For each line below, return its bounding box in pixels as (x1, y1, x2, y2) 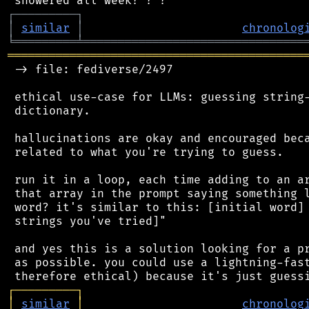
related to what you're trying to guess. (8, 145, 283, 159)
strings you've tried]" (8, 214, 166, 228)
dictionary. (8, 103, 90, 118)
